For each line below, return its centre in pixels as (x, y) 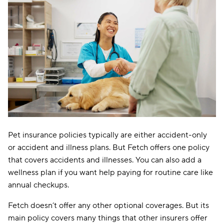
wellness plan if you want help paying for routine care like (110, 172)
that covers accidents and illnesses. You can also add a (105, 160)
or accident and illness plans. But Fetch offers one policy (109, 147)
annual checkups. (38, 185)
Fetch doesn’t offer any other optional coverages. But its (108, 205)
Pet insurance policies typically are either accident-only (107, 135)
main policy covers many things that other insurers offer (108, 218)
